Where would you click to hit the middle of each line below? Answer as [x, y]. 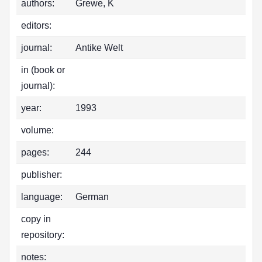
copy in [36, 219]
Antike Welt [99, 48]
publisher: [42, 175]
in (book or [43, 70]
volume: [37, 130]
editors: [36, 25]
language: [42, 197]
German [92, 197]
